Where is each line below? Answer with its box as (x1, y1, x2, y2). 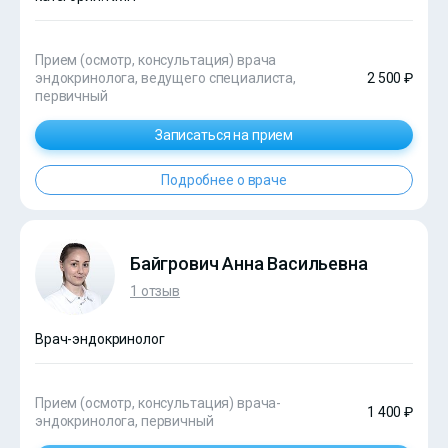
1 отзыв (130, 282, 181, 299)
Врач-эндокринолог (35, 331, 165, 348)
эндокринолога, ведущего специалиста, (35, 70, 296, 87)
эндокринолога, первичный (35, 413, 214, 430)
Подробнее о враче (161, 172, 287, 189)
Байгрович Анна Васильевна (130, 252, 368, 274)
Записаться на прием (154, 127, 294, 144)
